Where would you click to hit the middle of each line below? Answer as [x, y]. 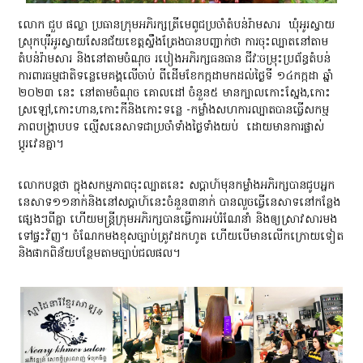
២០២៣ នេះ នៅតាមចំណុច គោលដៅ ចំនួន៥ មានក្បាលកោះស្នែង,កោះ [175, 94]
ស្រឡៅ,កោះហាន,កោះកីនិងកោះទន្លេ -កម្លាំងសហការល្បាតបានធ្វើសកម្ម [174, 111]
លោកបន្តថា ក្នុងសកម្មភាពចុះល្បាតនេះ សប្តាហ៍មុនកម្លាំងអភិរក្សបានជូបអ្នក [177, 186]
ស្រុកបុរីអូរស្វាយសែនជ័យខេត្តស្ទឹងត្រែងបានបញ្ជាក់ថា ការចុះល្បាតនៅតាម [173, 43]
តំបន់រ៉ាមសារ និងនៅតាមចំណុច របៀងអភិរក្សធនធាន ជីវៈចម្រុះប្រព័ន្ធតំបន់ [175, 60]
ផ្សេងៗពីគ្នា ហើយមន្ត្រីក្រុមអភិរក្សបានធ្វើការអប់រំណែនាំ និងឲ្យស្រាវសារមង [178, 220]
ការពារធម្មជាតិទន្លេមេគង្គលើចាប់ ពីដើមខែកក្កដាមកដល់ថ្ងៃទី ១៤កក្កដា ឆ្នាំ [176, 77]
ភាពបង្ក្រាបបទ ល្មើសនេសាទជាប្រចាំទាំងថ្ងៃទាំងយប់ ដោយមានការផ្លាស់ [171, 128]
